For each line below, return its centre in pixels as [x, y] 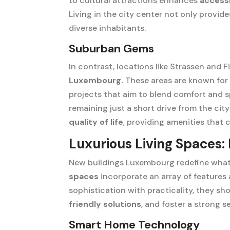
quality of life [96, 122]
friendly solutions [105, 204]
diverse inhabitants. [108, 28]
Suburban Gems [112, 48]
